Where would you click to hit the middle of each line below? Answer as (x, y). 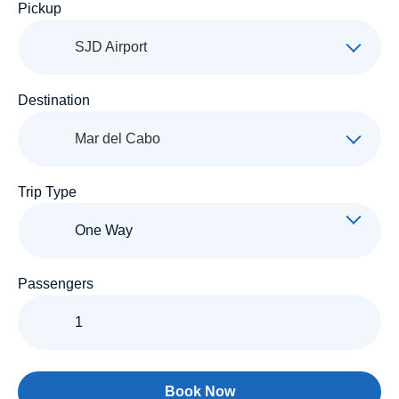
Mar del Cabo (118, 138)
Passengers (56, 283)
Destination (54, 100)
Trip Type (47, 191)
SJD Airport (111, 46)
